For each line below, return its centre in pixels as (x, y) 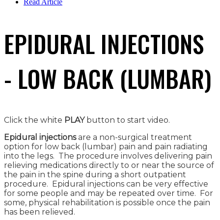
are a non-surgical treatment (134, 137)
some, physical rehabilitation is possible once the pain (107, 202)
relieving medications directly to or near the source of (109, 165)
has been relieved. (40, 212)
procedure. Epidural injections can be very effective (106, 184)
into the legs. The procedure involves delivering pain (108, 156)
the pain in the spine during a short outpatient (95, 174)
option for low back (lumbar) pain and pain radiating (106, 146)
